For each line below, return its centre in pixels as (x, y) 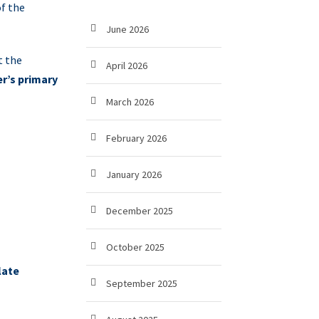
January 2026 (134, 174)
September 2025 (142, 283)
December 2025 (140, 211)
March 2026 (130, 102)
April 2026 (127, 66)
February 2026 (136, 138)
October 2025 (135, 247)
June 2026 (127, 29)
